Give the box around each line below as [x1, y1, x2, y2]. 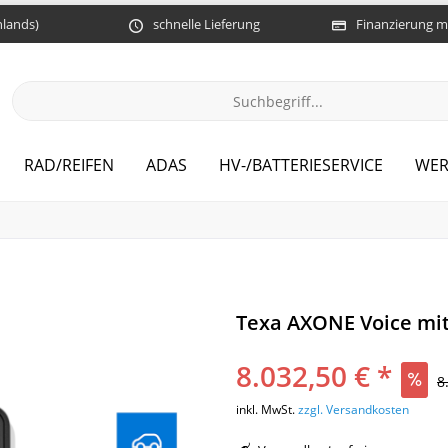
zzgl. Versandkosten [298, 400, 409, 418]
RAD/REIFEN [24, 154, 114, 177]
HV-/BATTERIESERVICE [219, 154, 383, 177]
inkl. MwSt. [236, 400, 298, 418]
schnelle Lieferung [153, 14, 260, 33]
